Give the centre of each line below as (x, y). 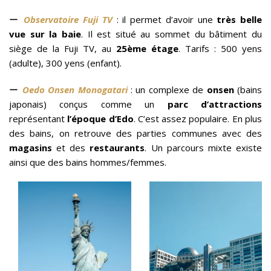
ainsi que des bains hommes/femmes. (88, 162)
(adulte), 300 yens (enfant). (65, 63)
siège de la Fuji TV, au (63, 49)
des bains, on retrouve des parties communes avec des (135, 133)
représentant (37, 119)
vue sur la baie (45, 34)
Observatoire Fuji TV (68, 20)
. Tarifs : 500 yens (220, 49)
